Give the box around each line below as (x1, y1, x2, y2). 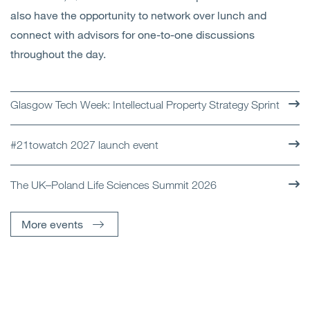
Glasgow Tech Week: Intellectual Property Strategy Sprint (10, 98, 280, 111)
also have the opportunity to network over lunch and (10, 8, 266, 22)
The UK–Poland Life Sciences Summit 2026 (10, 179, 217, 192)
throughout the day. (10, 47, 106, 61)
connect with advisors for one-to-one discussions (10, 28, 255, 42)
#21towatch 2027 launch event (10, 138, 158, 152)
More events (21, 217, 83, 231)
